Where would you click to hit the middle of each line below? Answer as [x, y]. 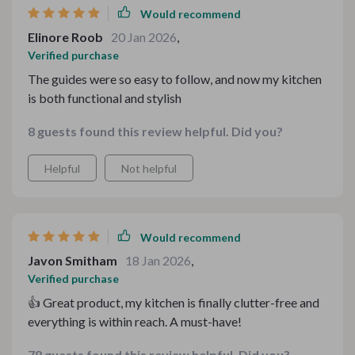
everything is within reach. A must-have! [135, 321]
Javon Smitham [73, 260]
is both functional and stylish [105, 98]
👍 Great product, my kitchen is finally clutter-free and [174, 302]
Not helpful [149, 168]
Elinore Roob [65, 37]
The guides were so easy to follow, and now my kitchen [175, 79]
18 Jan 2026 [158, 260]
